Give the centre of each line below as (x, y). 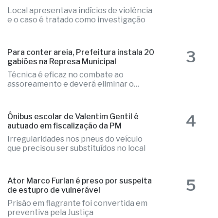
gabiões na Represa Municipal (62, 75)
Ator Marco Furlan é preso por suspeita (80, 194)
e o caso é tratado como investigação (76, 33)
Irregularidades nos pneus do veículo (75, 152)
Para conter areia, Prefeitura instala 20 (81, 66)
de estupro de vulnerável (54, 203)
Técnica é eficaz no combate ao (65, 88)
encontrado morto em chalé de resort (78, 11)
